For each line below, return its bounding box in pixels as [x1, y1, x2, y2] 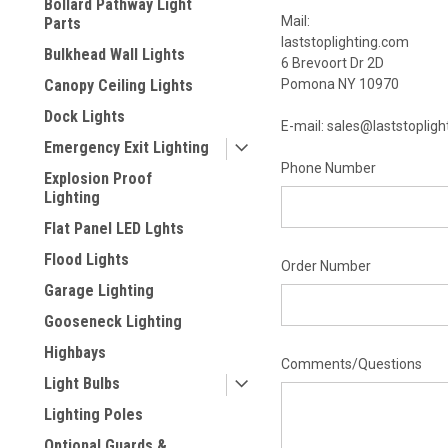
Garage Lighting [44, 281, 154, 300]
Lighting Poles [44, 405, 143, 424]
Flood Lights [44, 250, 129, 269]
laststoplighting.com [280, 34, 409, 50]
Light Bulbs [44, 374, 120, 393]
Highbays [44, 343, 106, 362]
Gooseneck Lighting [44, 312, 182, 331]
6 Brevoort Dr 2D [280, 55, 384, 71]
